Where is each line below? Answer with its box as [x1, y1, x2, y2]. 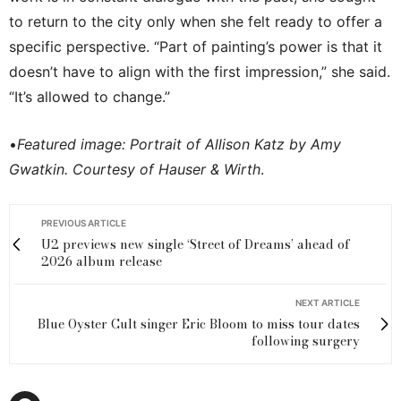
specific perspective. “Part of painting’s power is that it [9, 37, 382, 55]
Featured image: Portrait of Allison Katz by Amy [17, 134, 341, 153]
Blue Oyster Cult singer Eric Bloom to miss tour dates [38, 313, 360, 334]
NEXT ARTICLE [295, 296, 360, 308]
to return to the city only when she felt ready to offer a [9, 12, 382, 30]
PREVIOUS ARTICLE [41, 217, 126, 228]
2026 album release [41, 251, 162, 271]
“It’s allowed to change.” [9, 87, 170, 106]
